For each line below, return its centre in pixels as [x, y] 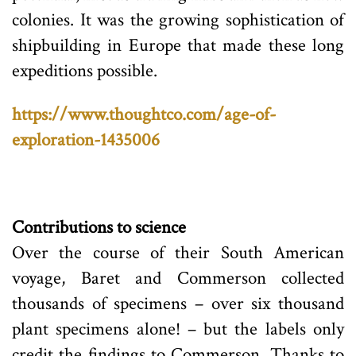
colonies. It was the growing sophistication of [178, 19]
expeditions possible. [85, 70]
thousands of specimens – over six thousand [178, 303]
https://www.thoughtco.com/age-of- [144, 114]
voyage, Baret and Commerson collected [178, 278]
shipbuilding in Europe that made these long [178, 45]
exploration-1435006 [86, 139]
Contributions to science [99, 227]
